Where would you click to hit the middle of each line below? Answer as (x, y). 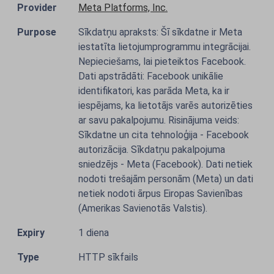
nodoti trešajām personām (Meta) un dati (166, 179)
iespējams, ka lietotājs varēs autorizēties (165, 106)
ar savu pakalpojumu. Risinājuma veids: (159, 120)
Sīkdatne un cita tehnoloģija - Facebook (164, 135)
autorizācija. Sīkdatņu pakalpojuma (152, 150)
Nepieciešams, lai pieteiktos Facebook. (162, 61)
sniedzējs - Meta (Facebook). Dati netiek (165, 164)
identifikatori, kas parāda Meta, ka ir (154, 91)
